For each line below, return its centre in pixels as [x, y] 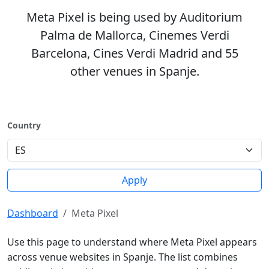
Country [24, 125]
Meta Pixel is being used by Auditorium [134, 17]
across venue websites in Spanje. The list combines [122, 257]
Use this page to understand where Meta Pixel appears [132, 242]
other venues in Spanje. [134, 71]
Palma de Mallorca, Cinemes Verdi [134, 35]
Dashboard [33, 213]
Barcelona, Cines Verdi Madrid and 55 [134, 53]
